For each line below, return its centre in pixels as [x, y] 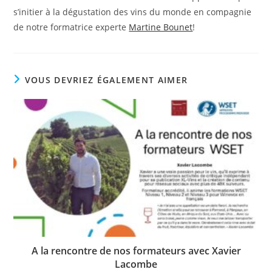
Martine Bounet [161, 27]
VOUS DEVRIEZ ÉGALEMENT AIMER [106, 80]
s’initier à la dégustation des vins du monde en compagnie [133, 12]
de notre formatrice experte [71, 27]
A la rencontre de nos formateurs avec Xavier [136, 250]
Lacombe [136, 264]
